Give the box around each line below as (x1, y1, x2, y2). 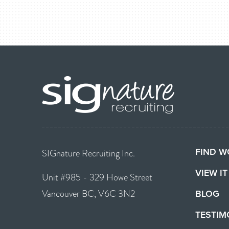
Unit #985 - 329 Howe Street (42, 171, 152, 185)
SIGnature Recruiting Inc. (42, 147, 135, 161)
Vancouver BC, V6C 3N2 (42, 187, 135, 201)
